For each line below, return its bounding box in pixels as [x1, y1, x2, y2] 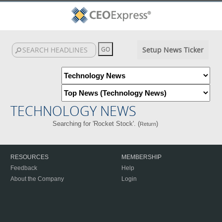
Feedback [10, 165, 37, 171]
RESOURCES [10, 154, 49, 161]
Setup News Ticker [142, 45, 204, 55]
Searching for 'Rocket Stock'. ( [53, 120, 140, 127]
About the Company [10, 175, 64, 182]
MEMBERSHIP [121, 154, 162, 161]
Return [140, 121, 157, 127]
